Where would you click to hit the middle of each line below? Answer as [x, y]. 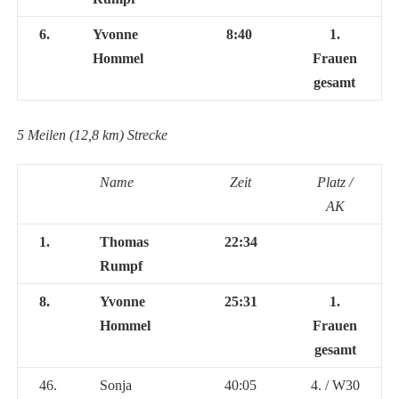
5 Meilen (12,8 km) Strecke [92, 134]
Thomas [124, 241]
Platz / [335, 182]
